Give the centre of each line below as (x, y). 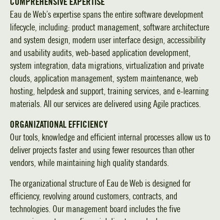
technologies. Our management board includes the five (95, 209)
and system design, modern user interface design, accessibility (108, 40)
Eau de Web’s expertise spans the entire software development (107, 15)
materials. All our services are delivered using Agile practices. (105, 104)
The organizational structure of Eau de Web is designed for (100, 184)
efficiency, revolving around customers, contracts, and (94, 196)
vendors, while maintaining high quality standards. (89, 163)
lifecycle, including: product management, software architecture (110, 27)
